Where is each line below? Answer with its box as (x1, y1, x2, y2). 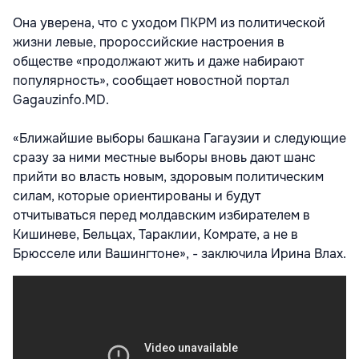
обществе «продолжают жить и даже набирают (13, 52, 304, 70)
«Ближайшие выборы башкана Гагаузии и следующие (13, 129, 346, 147)
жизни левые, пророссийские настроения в (13, 33, 284, 50)
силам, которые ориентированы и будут (13, 187, 260, 204)
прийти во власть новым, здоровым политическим (13, 167, 324, 185)
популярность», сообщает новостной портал (13, 71, 289, 89)
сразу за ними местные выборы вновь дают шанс (13, 148, 316, 166)
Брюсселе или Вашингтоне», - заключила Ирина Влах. (13, 244, 346, 262)
